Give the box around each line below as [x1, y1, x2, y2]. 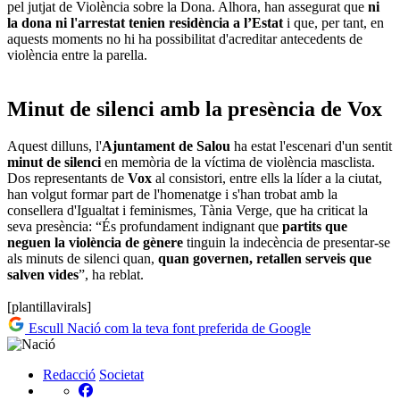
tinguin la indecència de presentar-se [187, 235, 390, 251]
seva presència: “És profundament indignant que [7, 219, 282, 235]
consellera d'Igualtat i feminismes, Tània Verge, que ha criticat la [7, 203, 368, 219]
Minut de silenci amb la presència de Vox [7, 96, 382, 121]
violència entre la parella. [7, 46, 147, 62]
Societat [99, 367, 144, 383]
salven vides [7, 267, 79, 283]
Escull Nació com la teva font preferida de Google [25, 321, 311, 337]
